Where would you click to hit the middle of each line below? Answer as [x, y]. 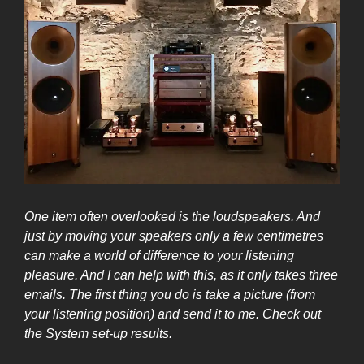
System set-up [87, 334]
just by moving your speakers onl [119, 236]
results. [152, 334]
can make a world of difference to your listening [159, 256]
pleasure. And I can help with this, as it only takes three [181, 275]
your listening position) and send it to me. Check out [173, 314]
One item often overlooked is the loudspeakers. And [172, 217]
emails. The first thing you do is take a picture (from [170, 295]
